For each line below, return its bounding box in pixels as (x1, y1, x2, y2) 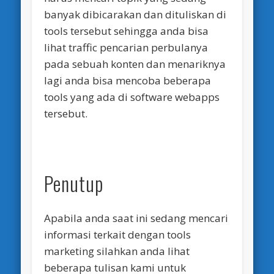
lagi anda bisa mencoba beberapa (44, 73, 212, 88)
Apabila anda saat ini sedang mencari (44, 211, 229, 226)
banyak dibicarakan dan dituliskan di (44, 7, 227, 22)
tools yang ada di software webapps (44, 90, 220, 105)
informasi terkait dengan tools (44, 228, 191, 242)
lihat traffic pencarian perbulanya (44, 40, 209, 55)
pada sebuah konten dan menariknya (44, 57, 226, 72)
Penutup (44, 169, 104, 198)
